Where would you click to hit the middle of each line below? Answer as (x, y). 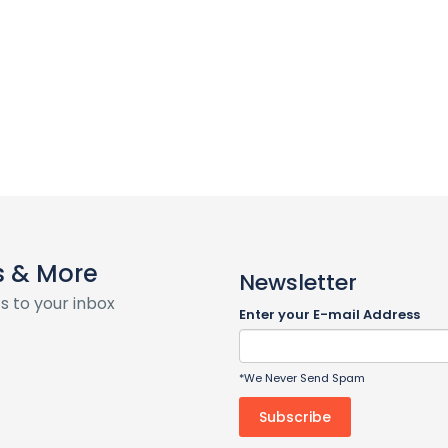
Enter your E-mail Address (329, 314)
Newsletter (298, 282)
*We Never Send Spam (302, 377)
